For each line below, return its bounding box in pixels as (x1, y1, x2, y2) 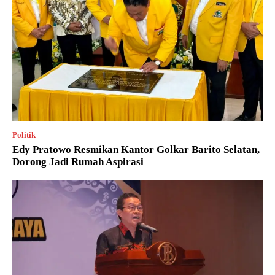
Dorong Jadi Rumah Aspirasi (12, 155, 144, 168)
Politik (12, 130, 36, 139)
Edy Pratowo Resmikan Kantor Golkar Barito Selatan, (12, 143, 260, 155)
